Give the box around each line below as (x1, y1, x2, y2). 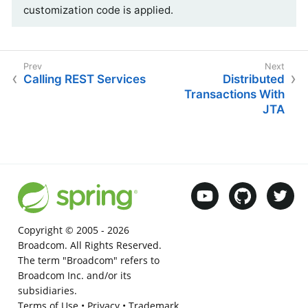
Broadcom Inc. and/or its (17, 269, 131, 283)
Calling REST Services (23, 72, 146, 87)
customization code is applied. (23, 3, 173, 16)
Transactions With (184, 87, 285, 102)
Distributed (223, 72, 285, 87)
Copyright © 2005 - (17, 223, 107, 237)
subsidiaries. (17, 284, 77, 298)
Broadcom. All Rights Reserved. (17, 239, 162, 252)
